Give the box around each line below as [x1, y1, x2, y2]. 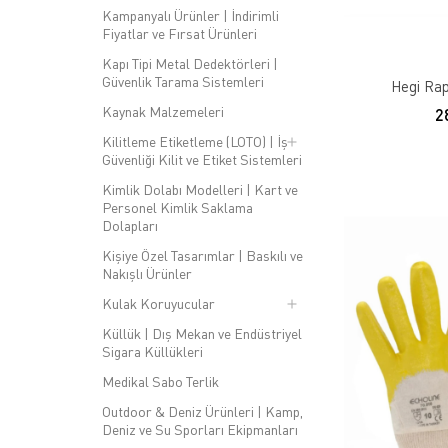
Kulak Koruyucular [102, 295, 215, 312]
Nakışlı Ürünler [102, 265, 192, 282]
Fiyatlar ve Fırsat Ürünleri [102, 25, 257, 42]
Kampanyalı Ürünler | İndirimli [102, 7, 279, 24]
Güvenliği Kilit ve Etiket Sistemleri [102, 151, 302, 168]
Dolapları [102, 217, 158, 234]
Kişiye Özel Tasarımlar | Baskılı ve [102, 247, 303, 264]
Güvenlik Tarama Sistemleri [102, 73, 264, 90]
